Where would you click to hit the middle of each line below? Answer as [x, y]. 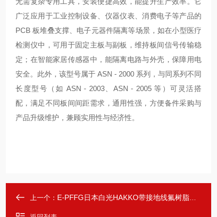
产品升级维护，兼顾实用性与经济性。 [77, 117]
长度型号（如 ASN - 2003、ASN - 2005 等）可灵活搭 [108, 88]
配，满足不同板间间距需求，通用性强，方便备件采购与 [108, 103]
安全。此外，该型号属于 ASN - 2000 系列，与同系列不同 [108, 74]
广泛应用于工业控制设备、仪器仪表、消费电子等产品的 [108, 16]
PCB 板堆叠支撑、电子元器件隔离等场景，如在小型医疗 [108, 30]
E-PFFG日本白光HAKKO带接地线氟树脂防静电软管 [123, 197]
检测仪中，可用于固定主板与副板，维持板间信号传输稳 [108, 45]
